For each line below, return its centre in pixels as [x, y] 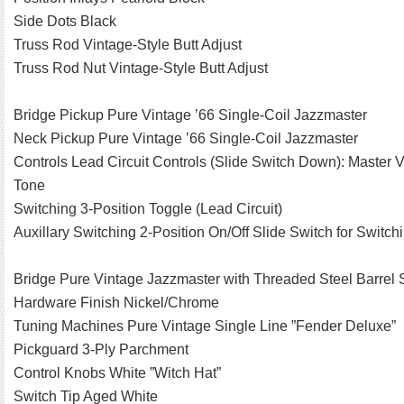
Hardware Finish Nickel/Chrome [116, 303]
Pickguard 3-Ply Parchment [101, 350]
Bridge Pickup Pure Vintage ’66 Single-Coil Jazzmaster [190, 115]
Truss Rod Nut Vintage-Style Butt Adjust [141, 69]
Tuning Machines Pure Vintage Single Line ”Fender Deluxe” [205, 326]
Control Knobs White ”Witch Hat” [117, 373]
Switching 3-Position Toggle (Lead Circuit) [148, 209]
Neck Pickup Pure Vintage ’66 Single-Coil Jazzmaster [186, 139]
